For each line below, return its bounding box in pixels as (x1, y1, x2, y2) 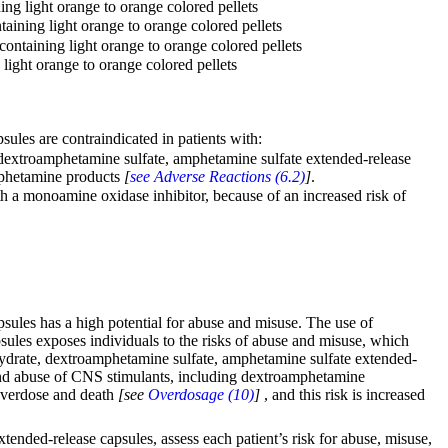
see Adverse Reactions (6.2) (130, 167, 305, 185)
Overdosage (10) (148, 385, 254, 403)
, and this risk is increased (264, 385, 425, 403)
